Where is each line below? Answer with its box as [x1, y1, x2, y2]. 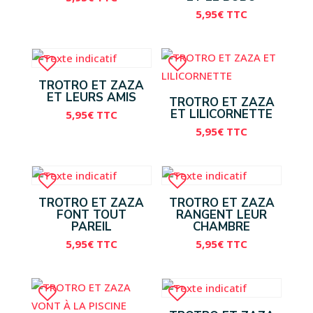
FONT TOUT [56, 207, 126, 224]
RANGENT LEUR [176, 207, 268, 224]
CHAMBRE [193, 219, 251, 235]
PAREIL [71, 219, 112, 235]
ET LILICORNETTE [170, 106, 273, 123]
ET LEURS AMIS [46, 89, 136, 106]
